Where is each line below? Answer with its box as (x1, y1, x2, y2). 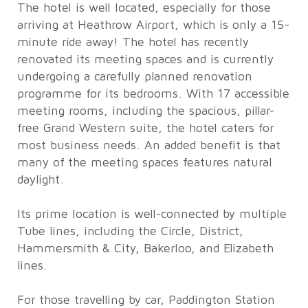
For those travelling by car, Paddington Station (16, 294, 275, 307)
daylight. (16, 173, 64, 186)
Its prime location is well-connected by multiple (16, 208, 287, 221)
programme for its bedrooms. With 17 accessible (16, 87, 289, 100)
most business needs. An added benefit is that (16, 139, 280, 152)
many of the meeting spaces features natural (16, 156, 272, 169)
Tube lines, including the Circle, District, (16, 225, 243, 238)
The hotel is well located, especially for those (16, 1, 271, 14)
